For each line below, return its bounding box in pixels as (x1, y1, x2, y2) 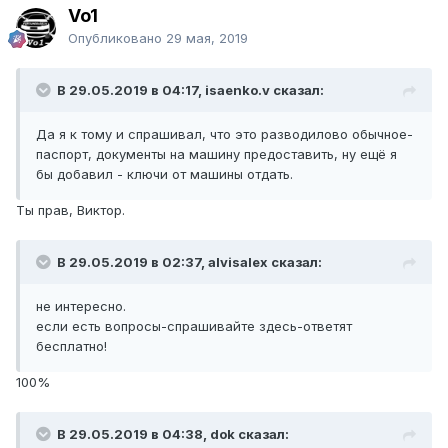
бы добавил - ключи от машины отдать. (36, 166, 297, 183)
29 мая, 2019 (166, 30, 248, 47)
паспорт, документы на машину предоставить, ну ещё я (36, 146, 397, 163)
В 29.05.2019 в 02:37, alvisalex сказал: (57, 254, 322, 271)
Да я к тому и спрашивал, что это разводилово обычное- (36, 126, 413, 143)
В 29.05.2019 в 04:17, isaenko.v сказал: (57, 82, 324, 99)
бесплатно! (36, 338, 107, 355)
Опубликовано (68, 30, 166, 47)
